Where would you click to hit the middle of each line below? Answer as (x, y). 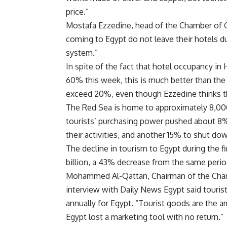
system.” (82, 53)
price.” (77, 12)
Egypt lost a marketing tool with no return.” (145, 217)
